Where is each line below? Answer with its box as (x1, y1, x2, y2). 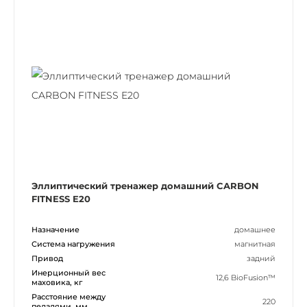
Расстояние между (32, 291, 106, 302)
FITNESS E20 (32, 193, 90, 204)
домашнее (234, 224, 275, 234)
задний (247, 253, 275, 263)
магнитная (234, 238, 275, 249)
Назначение (32, 224, 79, 234)
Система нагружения (32, 238, 115, 249)
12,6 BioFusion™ (216, 272, 275, 282)
